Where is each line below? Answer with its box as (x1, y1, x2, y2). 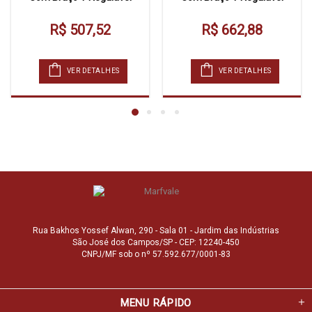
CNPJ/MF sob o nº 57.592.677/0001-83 (81, 249, 231, 259)
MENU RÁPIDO (120, 296, 192, 309)
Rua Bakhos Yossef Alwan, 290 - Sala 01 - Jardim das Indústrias (33, 225, 279, 235)
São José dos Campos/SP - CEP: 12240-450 (72, 237, 240, 247)
